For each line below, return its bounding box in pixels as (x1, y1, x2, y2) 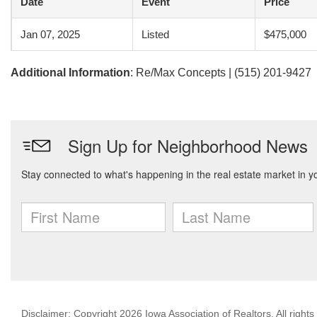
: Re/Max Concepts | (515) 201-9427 (130, 67, 311, 79)
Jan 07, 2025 (21, 28, 80, 40)
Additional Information (11, 67, 130, 79)
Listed (142, 28, 169, 40)
